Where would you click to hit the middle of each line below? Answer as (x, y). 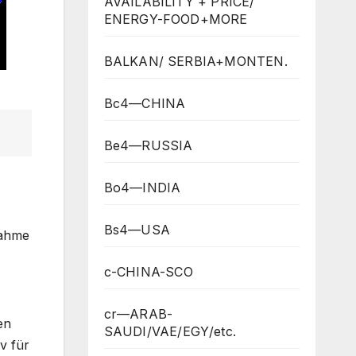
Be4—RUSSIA (148, 145)
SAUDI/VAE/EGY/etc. (170, 331)
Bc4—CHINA (145, 103)
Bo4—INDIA (142, 187)
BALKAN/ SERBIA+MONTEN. (195, 61)
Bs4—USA (137, 229)
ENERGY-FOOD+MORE (176, 19)
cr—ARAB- (138, 313)
